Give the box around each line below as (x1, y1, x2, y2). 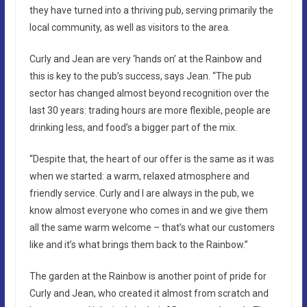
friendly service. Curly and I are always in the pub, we (29, 187, 254, 199)
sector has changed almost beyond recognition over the (29, 87, 269, 99)
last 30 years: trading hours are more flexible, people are (29, 104, 271, 116)
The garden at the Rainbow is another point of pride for (29, 270, 267, 282)
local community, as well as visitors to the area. (29, 21, 230, 33)
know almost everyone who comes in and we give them (29, 204, 268, 216)
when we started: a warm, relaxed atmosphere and (29, 170, 249, 182)
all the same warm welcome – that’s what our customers (29, 221, 275, 233)
